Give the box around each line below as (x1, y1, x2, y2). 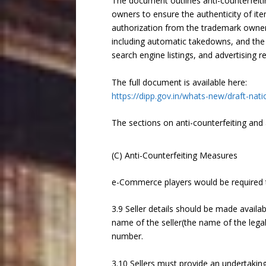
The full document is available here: (111, 76, 247, 88)
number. (111, 230, 143, 242)
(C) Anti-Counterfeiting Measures (111, 149, 237, 161)
